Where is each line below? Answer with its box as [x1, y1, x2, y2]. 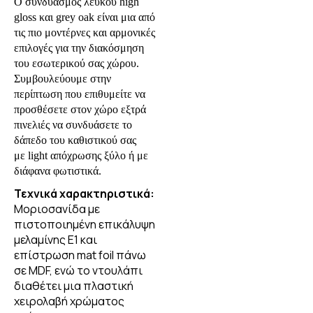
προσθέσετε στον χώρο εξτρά [14, 103, 146, 116]
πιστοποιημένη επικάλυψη [14, 217, 155, 233]
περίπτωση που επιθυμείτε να [14, 88, 145, 101]
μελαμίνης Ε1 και [14, 232, 97, 248]
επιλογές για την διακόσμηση [14, 42, 144, 54]
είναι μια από [97, 11, 155, 24]
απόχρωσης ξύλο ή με [50, 150, 148, 162]
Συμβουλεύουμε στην [14, 73, 111, 85]
